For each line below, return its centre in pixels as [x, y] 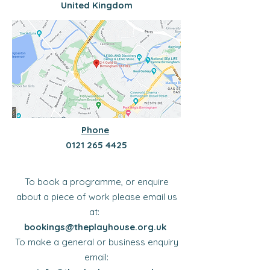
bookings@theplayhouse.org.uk [95, 227]
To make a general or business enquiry [96, 242]
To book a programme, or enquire [96, 182]
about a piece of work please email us [96, 197]
